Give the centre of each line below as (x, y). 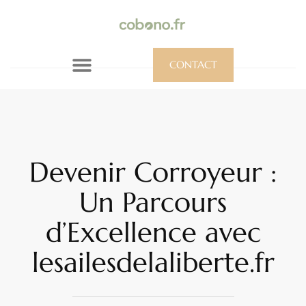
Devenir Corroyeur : (153, 172)
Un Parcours (153, 202)
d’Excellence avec (153, 232)
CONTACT (193, 64)
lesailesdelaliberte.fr (153, 262)
